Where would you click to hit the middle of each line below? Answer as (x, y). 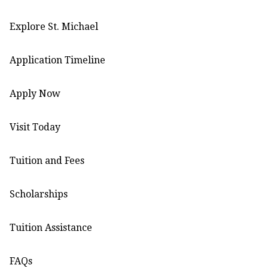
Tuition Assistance (51, 227)
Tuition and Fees (47, 160)
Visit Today (35, 127)
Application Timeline (58, 60)
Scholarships (39, 194)
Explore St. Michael (54, 26)
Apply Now (35, 93)
